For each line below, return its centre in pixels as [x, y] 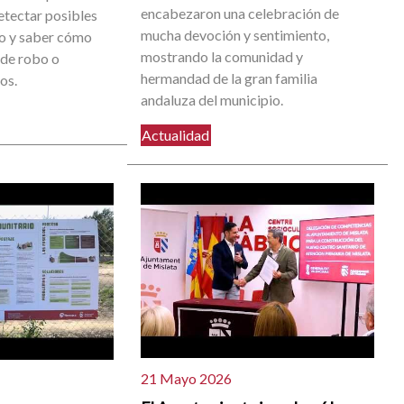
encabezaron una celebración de [240, 14]
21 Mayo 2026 [187, 378]
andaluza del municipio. [212, 100]
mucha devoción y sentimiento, [235, 35]
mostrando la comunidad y [222, 57]
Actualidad [176, 135]
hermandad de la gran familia [230, 78]
